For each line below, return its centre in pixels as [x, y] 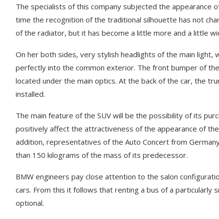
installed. [30, 94]
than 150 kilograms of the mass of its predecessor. [102, 155]
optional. [30, 203]
